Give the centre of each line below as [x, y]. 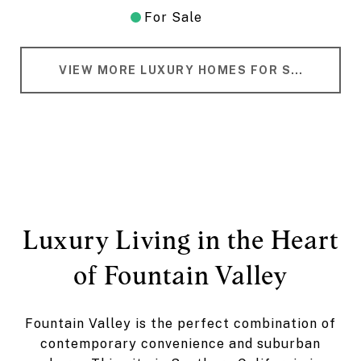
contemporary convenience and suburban [180, 343]
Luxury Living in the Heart [180, 239]
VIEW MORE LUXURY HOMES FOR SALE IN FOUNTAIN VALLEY [297, 70]
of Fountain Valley [180, 275]
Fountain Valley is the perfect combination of [180, 323]
